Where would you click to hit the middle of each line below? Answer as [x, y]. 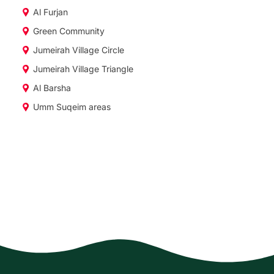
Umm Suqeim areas [72, 107]
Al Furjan [50, 12]
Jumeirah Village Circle [79, 50]
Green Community [69, 31]
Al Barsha [52, 88]
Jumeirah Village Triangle [83, 69]
